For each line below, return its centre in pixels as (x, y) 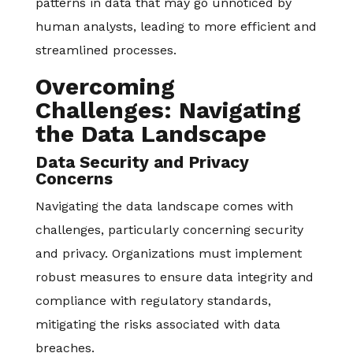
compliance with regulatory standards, (153, 301)
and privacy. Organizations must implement (168, 253)
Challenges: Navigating (168, 110)
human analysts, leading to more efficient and (176, 26)
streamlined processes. (106, 50)
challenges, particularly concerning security (169, 230)
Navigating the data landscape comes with (164, 206)
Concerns (74, 178)
